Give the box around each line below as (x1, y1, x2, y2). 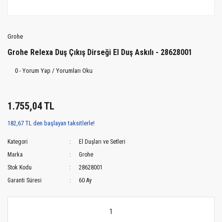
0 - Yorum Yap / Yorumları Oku (15, 67, 93, 75)
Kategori (7, 138, 28, 146)
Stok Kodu (7, 164, 32, 171)
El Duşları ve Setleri (79, 138, 126, 146)
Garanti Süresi (7, 177, 42, 184)
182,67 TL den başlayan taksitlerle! (7, 119, 95, 127)
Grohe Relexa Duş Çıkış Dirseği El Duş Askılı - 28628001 (7, 48, 192, 57)
